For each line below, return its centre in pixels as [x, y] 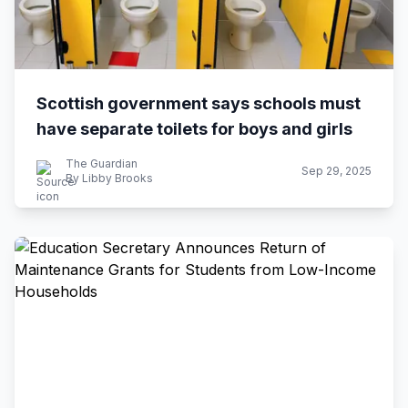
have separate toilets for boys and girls [194, 129]
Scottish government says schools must [199, 103]
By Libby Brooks [109, 178]
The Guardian [102, 163]
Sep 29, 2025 [337, 171]
